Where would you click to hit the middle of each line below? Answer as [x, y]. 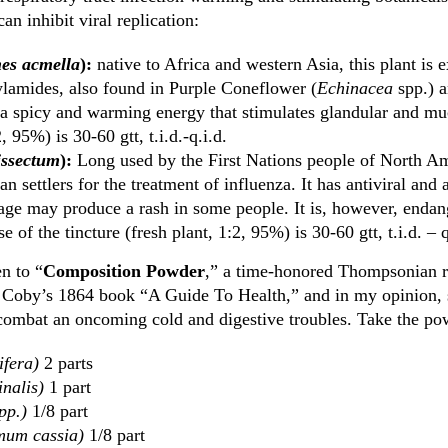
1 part [67, 387]
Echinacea [355, 88]
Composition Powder [124, 271]
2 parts [68, 363]
